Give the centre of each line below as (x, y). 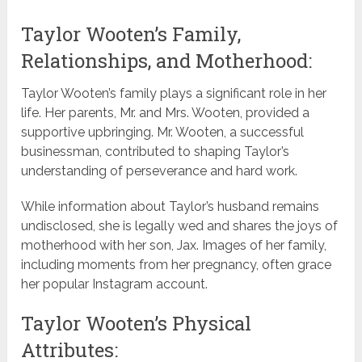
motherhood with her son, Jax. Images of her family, (174, 246)
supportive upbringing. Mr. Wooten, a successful (163, 133)
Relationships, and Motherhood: (167, 61)
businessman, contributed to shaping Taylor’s (156, 152)
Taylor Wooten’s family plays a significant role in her (174, 94)
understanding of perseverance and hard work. (160, 171)
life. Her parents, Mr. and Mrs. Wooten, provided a (166, 113)
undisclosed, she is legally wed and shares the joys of (180, 226)
